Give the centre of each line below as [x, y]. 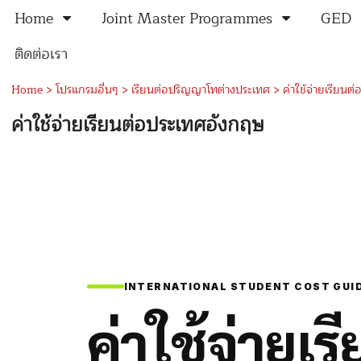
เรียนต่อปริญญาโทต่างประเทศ [200, 90]
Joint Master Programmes [187, 19]
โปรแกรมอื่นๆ [87, 90]
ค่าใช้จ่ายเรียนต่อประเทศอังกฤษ [138, 125]
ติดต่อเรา [41, 54]
